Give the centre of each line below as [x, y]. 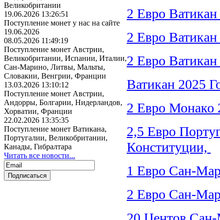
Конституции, [169, 147]
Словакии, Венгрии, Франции [55, 76]
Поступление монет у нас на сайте [62, 23]
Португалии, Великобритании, [56, 138]
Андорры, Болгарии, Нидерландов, [63, 102]
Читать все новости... [40, 155]
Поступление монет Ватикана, [55, 129]
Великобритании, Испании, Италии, [65, 58]
